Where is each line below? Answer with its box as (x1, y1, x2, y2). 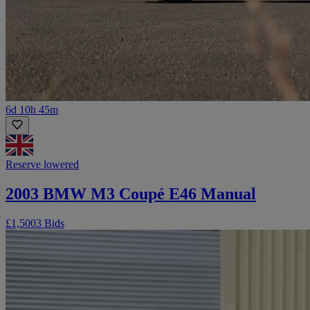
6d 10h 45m (6, 103, 58, 116)
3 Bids (36, 217, 64, 229)
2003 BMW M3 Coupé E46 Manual (6, 184, 256, 203)
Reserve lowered (6, 158, 79, 170)
